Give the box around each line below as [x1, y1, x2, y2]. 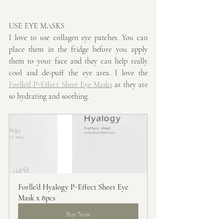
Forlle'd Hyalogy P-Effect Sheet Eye [18, 182, 131, 193]
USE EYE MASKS [9, 21, 65, 31]
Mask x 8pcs [18, 193, 55, 203]
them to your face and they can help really [9, 56, 148, 66]
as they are [112, 80, 148, 90]
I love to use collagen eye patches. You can [9, 33, 148, 43]
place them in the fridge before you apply [9, 44, 148, 55]
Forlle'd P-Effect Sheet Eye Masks [9, 80, 112, 90]
